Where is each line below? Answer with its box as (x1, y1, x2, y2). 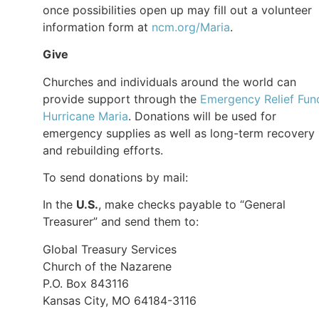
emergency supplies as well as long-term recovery (43, 125, 315, 140)
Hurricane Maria (43, 108, 128, 123)
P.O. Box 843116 (43, 276, 129, 291)
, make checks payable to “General (98, 197, 286, 212)
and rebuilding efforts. (43, 142, 163, 157)
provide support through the (43, 91, 200, 106)
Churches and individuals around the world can (43, 74, 296, 89)
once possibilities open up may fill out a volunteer (43, 2, 312, 17)
